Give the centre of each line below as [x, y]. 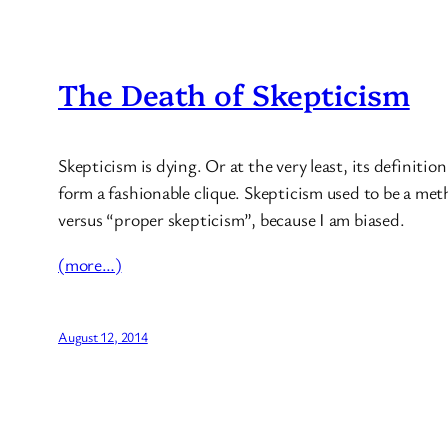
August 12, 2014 [103, 337]
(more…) [90, 264]
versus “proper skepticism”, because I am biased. [231, 219]
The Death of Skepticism [234, 94]
